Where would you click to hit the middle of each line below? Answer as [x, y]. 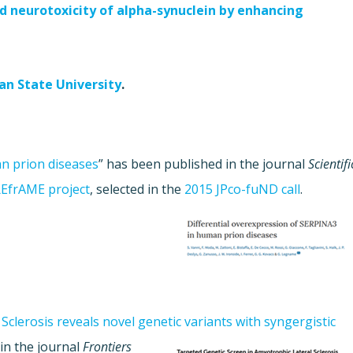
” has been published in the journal [204, 164]
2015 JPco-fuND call [243, 190]
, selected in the [137, 190]
